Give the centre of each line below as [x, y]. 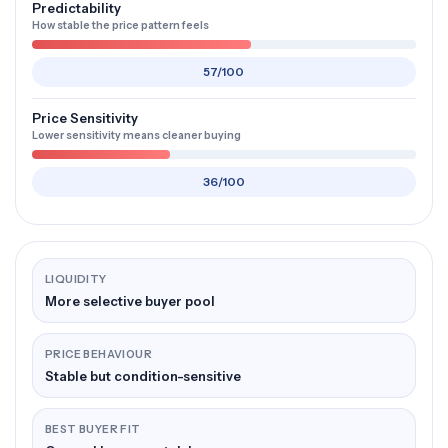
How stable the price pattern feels [120, 25]
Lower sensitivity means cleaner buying [136, 135]
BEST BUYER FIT [93, 429]
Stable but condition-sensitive [143, 376]
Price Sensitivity [85, 118]
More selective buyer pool [130, 301]
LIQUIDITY [76, 279]
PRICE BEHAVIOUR [98, 354]
